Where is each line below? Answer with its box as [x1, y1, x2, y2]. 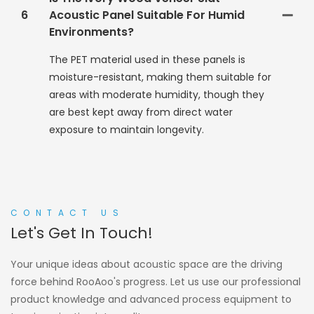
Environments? [49, 24, 134, 41]
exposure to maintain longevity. [49, 123, 204, 137]
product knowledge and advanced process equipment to [11, 292, 292, 306]
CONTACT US [11, 206, 124, 219]
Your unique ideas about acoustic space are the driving [11, 257, 282, 271]
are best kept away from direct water [49, 105, 233, 120]
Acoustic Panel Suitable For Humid [49, 7, 245, 24]
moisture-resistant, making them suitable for [49, 70, 271, 85]
